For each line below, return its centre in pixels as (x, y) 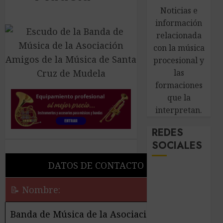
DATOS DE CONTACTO (96, 166)
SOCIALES (177, 146)
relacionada (179, 35)
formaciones (179, 85)
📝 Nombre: (35, 190)
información (179, 23)
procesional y (179, 60)
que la (179, 98)
